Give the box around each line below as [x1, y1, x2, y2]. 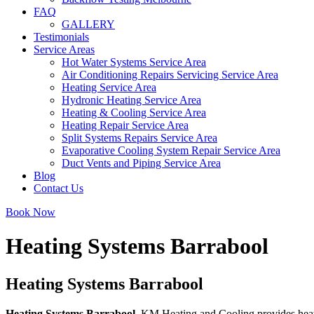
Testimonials [34, 31, 89, 43]
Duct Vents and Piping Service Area [62, 157, 221, 169]
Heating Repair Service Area [62, 119, 189, 131]
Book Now [6, 206, 55, 218]
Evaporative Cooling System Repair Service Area [62, 144, 280, 156]
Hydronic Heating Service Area [62, 94, 201, 106]
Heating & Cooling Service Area [62, 107, 206, 118]
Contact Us [34, 182, 83, 194]
